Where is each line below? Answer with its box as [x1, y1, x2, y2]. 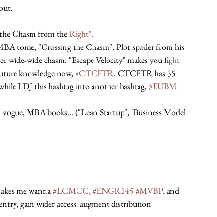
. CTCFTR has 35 [114, 67, 178, 78]
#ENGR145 [93, 185, 134, 196]
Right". [69, 28, 93, 39]
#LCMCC [53, 185, 89, 196]
